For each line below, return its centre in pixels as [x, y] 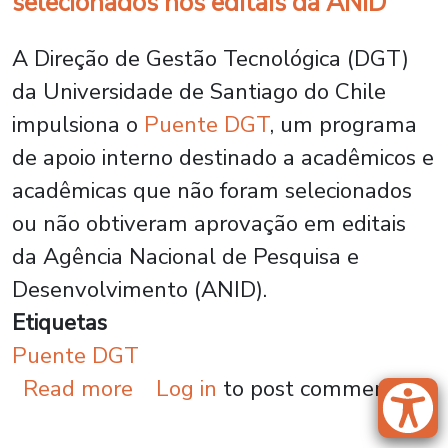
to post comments [311, 388]
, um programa [343, 124]
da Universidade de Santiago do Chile [199, 91]
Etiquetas [59, 322]
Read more [78, 388]
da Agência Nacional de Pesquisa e [185, 256]
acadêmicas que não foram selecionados [212, 190]
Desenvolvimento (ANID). [142, 289]
